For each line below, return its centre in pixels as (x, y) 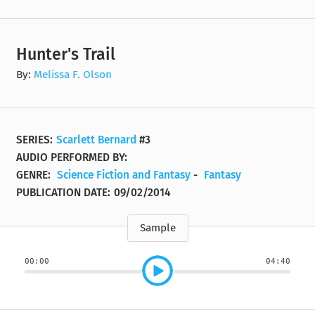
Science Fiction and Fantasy (124, 175)
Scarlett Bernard (97, 140)
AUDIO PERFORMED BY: (72, 158)
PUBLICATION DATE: (64, 193)
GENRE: (35, 175)
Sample (157, 228)
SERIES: (35, 140)
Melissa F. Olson (73, 74)
